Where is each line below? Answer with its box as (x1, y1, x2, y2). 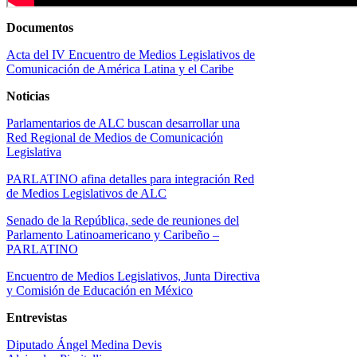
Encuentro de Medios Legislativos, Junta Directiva (6, 269, 260, 283)
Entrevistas (6, 310, 67, 324)
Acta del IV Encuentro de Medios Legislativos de (6, 47, 255, 61)
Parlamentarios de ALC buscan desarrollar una (6, 116, 240, 130)
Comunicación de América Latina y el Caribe (6, 61, 233, 76)
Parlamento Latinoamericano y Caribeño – (6, 227, 219, 241)
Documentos (6, 20, 73, 34)
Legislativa (6, 144, 61, 159)
